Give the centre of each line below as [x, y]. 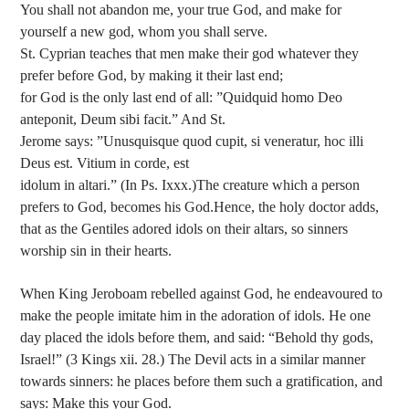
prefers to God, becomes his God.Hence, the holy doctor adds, [200, 207]
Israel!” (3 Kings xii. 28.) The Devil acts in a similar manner [193, 359]
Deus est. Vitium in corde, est [105, 163]
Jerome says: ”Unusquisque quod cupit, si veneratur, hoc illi [192, 142]
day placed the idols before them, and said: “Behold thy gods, [197, 337]
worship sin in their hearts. [96, 251]
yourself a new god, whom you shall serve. [144, 32]
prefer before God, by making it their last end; [152, 76]
